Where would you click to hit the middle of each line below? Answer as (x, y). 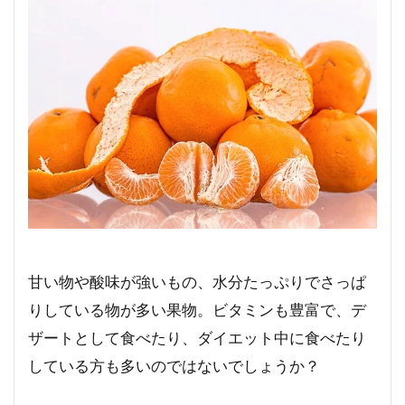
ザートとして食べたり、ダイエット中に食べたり (197, 337)
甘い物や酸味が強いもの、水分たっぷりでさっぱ (197, 281)
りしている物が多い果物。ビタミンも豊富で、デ (197, 309)
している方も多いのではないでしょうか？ (174, 365)
